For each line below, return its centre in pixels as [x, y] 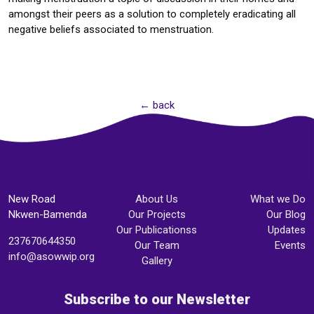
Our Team [157, 245]
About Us [157, 199]
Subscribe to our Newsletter [157, 299]
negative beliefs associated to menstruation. [111, 29]
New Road [32, 199]
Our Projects [157, 214]
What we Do [278, 199]
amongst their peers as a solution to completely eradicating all [152, 14]
